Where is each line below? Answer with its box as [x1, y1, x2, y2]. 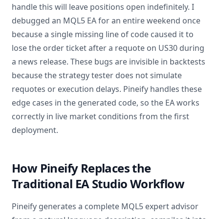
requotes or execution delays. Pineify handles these [12, 84, 202, 94]
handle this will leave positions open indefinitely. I [12, 1, 194, 12]
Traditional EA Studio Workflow [12, 175, 184, 192]
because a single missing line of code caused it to [12, 29, 194, 40]
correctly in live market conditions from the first [12, 111, 189, 122]
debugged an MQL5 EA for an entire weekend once [12, 15, 200, 26]
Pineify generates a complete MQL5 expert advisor [12, 201, 198, 212]
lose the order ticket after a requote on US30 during [12, 43, 204, 53]
